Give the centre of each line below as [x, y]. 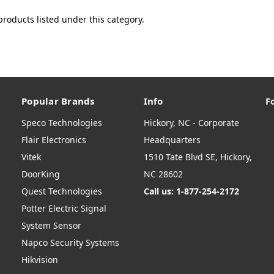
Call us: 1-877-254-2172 [191, 191]
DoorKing [41, 174]
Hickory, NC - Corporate [191, 123]
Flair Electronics [54, 140]
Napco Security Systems [70, 243]
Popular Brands [58, 101]
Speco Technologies [62, 123]
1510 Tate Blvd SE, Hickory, [198, 157]
